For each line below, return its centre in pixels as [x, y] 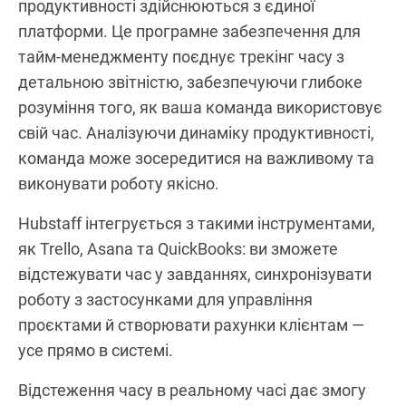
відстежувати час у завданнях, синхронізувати [195, 274]
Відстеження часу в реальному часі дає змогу [192, 390]
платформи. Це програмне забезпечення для [189, 31]
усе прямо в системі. [96, 350]
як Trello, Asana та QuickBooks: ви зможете [178, 248]
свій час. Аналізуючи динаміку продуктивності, [196, 132]
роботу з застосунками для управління [165, 299]
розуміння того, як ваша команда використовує [200, 107]
